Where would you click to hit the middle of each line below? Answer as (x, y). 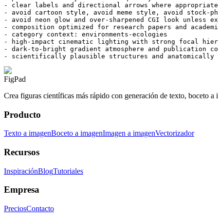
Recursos (22, 152)
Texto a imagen (27, 133)
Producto (22, 114)
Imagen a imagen (129, 133)
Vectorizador (175, 133)
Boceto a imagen (77, 133)
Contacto (40, 209)
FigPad (15, 79)
